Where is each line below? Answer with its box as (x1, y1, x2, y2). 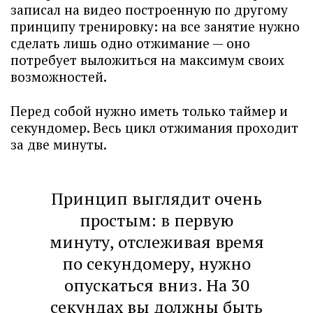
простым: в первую (80, 209, 233, 231)
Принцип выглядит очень (51, 187, 262, 210)
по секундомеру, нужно (62, 252, 251, 275)
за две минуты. (10, 136, 110, 153)
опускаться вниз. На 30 (64, 274, 249, 296)
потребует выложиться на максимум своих (10, 51, 284, 68)
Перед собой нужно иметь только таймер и (10, 102, 288, 119)
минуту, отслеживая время (49, 231, 264, 253)
